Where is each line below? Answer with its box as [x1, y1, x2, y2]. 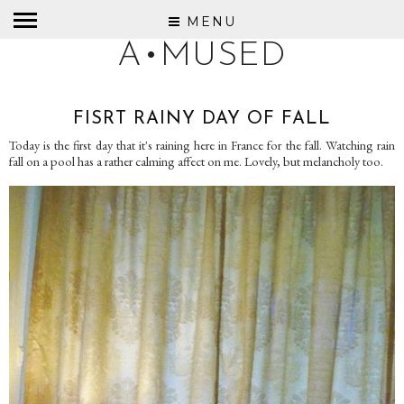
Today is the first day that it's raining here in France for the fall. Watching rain [9, 136, 395, 153]
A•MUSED [117, 39, 287, 74]
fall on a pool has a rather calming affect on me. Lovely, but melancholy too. [9, 152, 383, 170]
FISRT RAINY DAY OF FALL [73, 110, 331, 128]
